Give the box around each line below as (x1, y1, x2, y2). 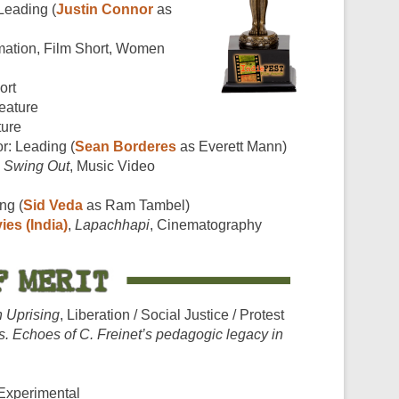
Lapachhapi (75, 216, 150, 232)
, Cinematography (150, 216, 262, 232)
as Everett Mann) (176, 138, 287, 154)
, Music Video (69, 158, 155, 174)
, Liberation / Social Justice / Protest (60, 306, 284, 322)
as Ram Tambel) (83, 197, 190, 213)
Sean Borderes (75, 138, 176, 154)
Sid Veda (23, 197, 83, 213)
